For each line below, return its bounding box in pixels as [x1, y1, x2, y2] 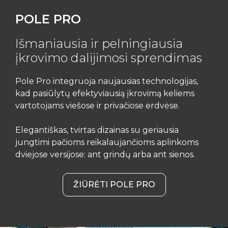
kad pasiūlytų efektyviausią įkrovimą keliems [15, 89, 194, 98]
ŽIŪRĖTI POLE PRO [73, 180, 155, 189]
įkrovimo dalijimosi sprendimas [15, 50, 202, 65]
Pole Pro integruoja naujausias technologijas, [15, 76, 198, 86]
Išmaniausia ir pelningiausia [15, 36, 183, 51]
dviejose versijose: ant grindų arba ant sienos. [15, 150, 195, 159]
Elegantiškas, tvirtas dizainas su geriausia [15, 125, 179, 135]
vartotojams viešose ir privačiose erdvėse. [15, 101, 180, 110]
